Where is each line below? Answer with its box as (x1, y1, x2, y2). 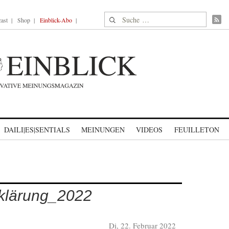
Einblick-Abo (40, 16, 72, 24)
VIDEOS (136, 125, 163, 134)
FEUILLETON (174, 125, 219, 134)
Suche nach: (104, 12, 144, 23)
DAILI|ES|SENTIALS (4, 125, 70, 134)
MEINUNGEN (81, 125, 125, 134)
